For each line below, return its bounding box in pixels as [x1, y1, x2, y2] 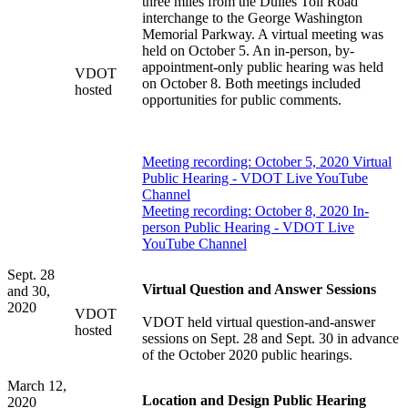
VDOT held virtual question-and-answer [142, 314, 375, 331]
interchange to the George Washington [142, 10, 362, 26]
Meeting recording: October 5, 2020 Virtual [142, 154, 392, 170]
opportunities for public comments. [142, 92, 342, 108]
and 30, [7, 283, 50, 300]
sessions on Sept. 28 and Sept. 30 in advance [142, 331, 399, 347]
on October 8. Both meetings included [142, 76, 361, 92]
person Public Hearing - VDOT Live [142, 219, 354, 236]
